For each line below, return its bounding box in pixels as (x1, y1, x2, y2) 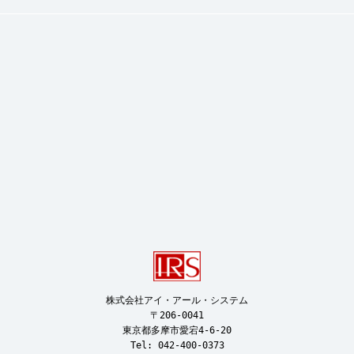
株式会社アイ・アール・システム (106, 295, 248, 307)
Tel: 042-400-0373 (130, 340, 224, 352)
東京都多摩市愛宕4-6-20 (122, 325, 232, 337)
